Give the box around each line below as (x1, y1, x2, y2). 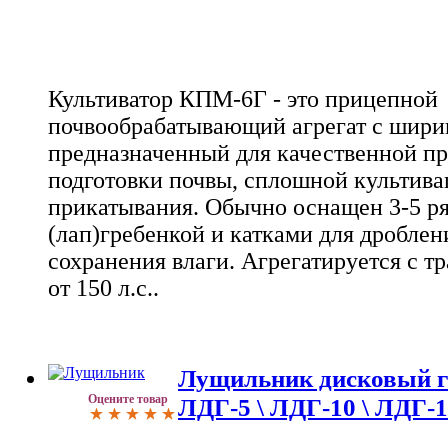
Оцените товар (88, 391, 168, 406)
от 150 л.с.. (48, 275, 159, 302)
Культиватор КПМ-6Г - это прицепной (48, 86, 438, 113)
